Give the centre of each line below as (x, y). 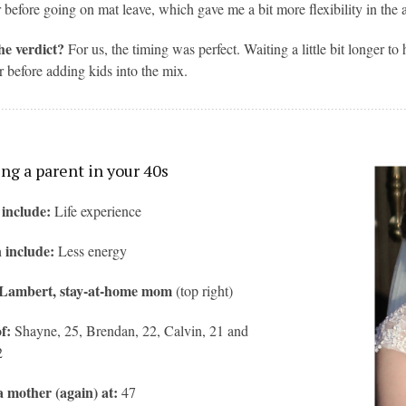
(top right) (205, 290)
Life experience (98, 211)
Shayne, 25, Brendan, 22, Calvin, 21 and (130, 330)
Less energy (93, 251)
